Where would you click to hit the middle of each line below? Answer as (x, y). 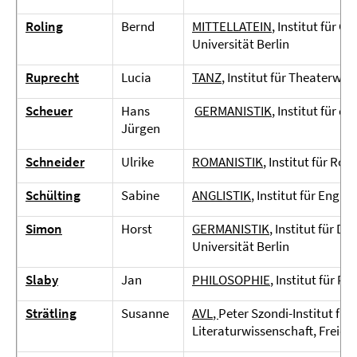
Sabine (140, 195)
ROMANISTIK (228, 162)
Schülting (53, 195)
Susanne (145, 313)
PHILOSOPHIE (231, 280)
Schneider (55, 162)
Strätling (51, 313)
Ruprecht (52, 77)
